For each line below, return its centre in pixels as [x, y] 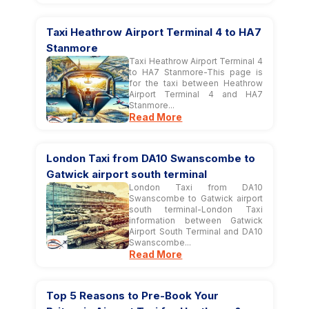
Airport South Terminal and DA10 [196, 231]
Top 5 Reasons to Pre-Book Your [133, 295]
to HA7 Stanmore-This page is [196, 72]
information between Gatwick [196, 220]
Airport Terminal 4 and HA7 [196, 94]
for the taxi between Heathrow [196, 83]
